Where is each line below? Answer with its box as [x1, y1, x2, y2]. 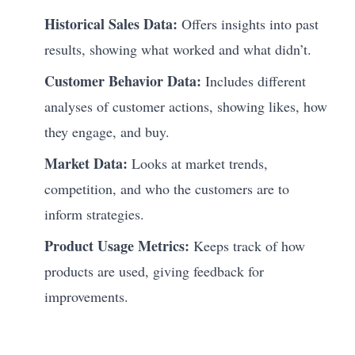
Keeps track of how [189, 235, 305, 255]
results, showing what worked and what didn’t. [44, 39, 311, 59]
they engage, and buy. [44, 121, 170, 141]
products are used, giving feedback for [44, 261, 264, 281]
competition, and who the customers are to [44, 178, 289, 198]
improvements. [44, 286, 128, 306]
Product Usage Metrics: [44, 235, 189, 256]
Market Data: [44, 152, 128, 174]
